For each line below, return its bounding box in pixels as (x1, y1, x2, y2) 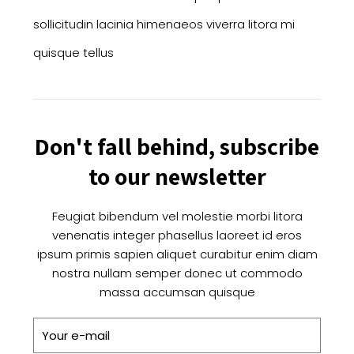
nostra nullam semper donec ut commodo (51, 264, 303, 281)
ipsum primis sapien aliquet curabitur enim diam (36, 245, 318, 262)
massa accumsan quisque (99, 283, 255, 300)
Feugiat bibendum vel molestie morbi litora (51, 207, 303, 224)
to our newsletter (88, 160, 266, 192)
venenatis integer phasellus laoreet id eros (52, 226, 302, 243)
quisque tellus (32, 43, 114, 61)
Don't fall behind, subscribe (35, 130, 319, 162)
